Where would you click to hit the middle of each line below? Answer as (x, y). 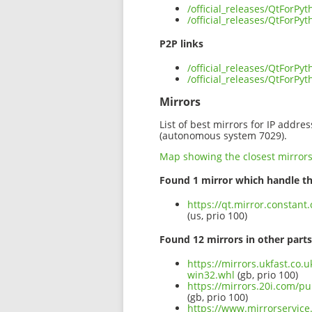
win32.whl (211, 275)
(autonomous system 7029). (223, 135)
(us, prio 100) (217, 215)
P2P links (181, 44)
